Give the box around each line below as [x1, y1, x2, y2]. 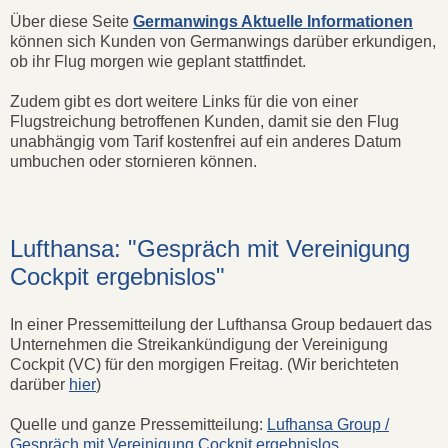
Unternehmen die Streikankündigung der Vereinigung [10, 335, 388, 353]
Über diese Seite [10, 12, 129, 30]
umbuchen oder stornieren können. [10, 152, 257, 170]
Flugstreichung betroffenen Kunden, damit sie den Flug [10, 112, 399, 130]
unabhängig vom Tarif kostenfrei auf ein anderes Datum [10, 132, 401, 150]
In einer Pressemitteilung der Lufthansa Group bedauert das [10, 315, 432, 333]
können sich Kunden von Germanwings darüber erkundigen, [10, 32, 436, 50]
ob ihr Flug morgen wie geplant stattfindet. [10, 52, 306, 70]
